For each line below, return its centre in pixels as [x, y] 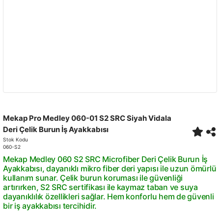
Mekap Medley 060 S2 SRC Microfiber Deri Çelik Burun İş [106, 159]
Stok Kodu [15, 139]
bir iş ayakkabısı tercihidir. [50, 206]
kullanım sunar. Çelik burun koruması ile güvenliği [93, 178]
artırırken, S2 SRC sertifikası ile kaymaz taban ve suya [100, 187]
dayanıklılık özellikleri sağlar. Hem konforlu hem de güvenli [109, 196]
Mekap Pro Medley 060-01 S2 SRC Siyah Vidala [87, 118]
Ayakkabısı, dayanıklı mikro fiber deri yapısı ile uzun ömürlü [110, 168]
